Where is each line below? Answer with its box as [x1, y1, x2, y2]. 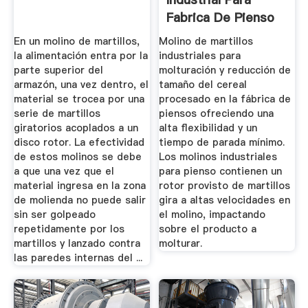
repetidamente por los [13, 222, 124, 236]
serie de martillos [13, 107, 100, 121]
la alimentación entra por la [13, 49, 148, 63]
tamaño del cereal [159, 78, 247, 92]
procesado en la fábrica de [159, 92, 291, 107]
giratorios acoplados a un [13, 121, 138, 135]
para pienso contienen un [159, 164, 283, 179]
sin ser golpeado [13, 208, 96, 222]
